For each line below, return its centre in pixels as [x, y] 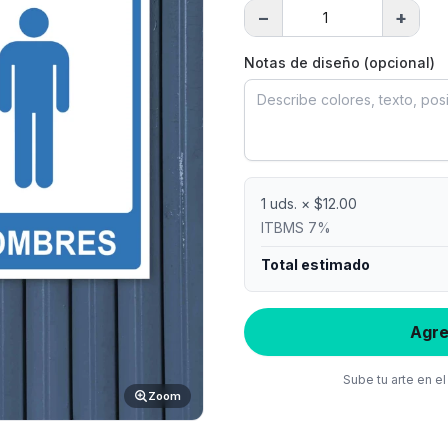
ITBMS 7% [296, 227]
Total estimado [315, 264]
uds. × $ [294, 203]
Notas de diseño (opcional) [339, 62]
